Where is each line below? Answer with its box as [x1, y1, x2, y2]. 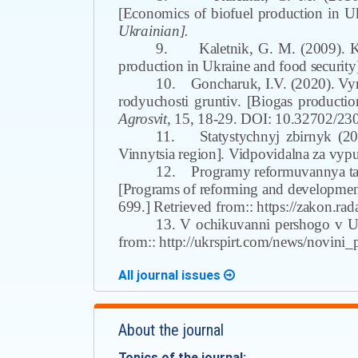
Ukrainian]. [118, 22, 189, 39]
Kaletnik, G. [199, 40, 279, 57]
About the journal [118, 320, 224, 340]
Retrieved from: [153, 198, 249, 215]
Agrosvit [118, 110, 167, 127]
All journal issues [118, 267, 224, 283]
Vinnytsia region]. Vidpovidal [118, 145, 296, 162]
